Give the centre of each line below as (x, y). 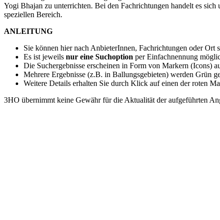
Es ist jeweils (45, 56)
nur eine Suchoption (99, 56)
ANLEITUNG (28, 31)
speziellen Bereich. (33, 14)
